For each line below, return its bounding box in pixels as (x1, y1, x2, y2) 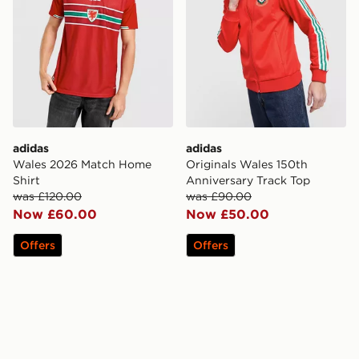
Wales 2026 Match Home (13, 156, 151, 171)
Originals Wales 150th (186, 156, 308, 171)
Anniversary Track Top (186, 172, 310, 188)
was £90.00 (186, 188, 252, 204)
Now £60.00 (13, 205, 97, 222)
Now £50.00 (186, 205, 269, 222)
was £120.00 (13, 188, 82, 204)
